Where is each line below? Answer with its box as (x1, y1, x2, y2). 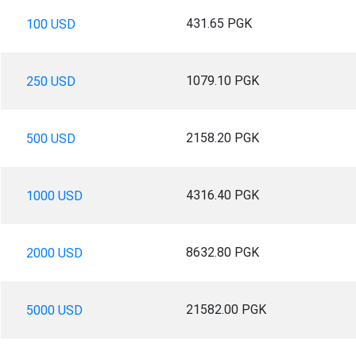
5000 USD (25, 302, 83, 318)
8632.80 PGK (185, 244, 259, 260)
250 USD (25, 73, 75, 89)
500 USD (25, 130, 75, 146)
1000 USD (25, 188, 83, 203)
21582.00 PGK (185, 301, 266, 317)
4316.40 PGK (185, 187, 259, 203)
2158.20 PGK (185, 130, 259, 145)
